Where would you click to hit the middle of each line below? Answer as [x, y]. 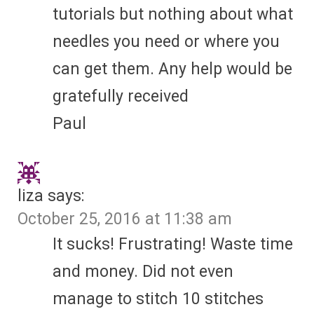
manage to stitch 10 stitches [158, 299]
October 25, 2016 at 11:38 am [125, 219]
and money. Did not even [143, 272]
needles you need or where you [166, 42]
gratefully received [121, 97]
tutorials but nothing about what [173, 15]
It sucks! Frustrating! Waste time [173, 245]
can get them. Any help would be [172, 69]
